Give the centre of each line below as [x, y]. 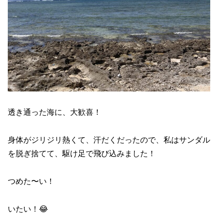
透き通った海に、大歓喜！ [54, 112]
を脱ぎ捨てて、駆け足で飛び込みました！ [82, 153]
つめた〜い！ [31, 181]
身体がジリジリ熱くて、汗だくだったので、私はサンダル [109, 140]
